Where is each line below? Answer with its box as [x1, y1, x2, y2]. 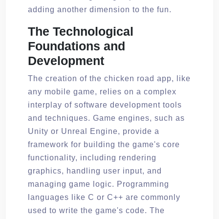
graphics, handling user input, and [28, 166, 162, 175]
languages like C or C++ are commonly [28, 193, 180, 201]
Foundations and [28, 39, 125, 53]
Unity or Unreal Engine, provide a [28, 127, 159, 135]
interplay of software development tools [28, 100, 182, 109]
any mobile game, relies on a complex [28, 87, 176, 96]
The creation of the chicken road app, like [28, 74, 191, 83]
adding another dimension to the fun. [28, 5, 172, 14]
